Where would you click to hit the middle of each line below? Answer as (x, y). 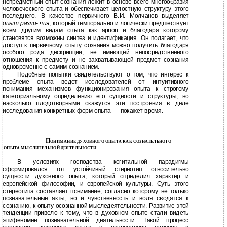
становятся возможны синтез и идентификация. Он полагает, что (96, 38)
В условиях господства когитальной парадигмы (103, 162)
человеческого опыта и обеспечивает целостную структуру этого (96, 9)
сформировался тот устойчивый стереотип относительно (96, 169)
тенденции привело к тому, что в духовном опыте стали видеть (96, 213)
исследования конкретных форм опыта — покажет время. (83, 111)
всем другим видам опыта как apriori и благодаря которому (96, 31)
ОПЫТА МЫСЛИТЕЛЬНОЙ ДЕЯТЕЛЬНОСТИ (50, 148)
